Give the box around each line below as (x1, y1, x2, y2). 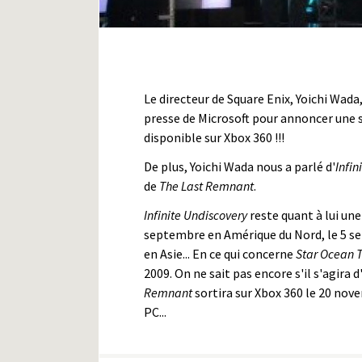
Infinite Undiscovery (144, 206, 247, 223)
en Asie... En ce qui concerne (144, 245, 296, 262)
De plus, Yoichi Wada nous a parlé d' (144, 158, 335, 175)
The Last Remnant (159, 177, 254, 194)
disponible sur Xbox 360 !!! (144, 128, 284, 145)
